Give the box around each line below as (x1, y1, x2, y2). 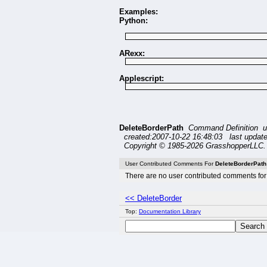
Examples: (119, 7, 158, 17)
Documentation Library (139, 208, 201, 215)
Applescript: (119, 74, 164, 83)
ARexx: (119, 49, 145, 58)
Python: (119, 16, 148, 26)
